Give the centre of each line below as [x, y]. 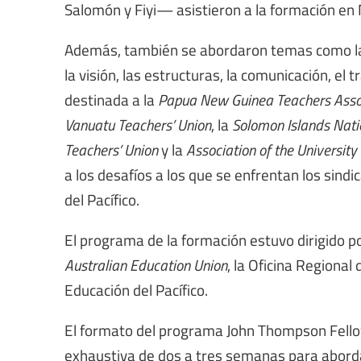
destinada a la [110, 100]
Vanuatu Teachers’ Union [138, 124]
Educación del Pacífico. [136, 290]
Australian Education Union [146, 265]
